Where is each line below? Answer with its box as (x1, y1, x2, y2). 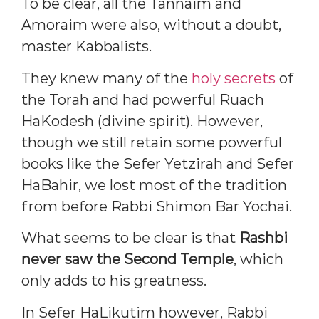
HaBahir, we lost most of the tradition (21, 176, 287, 194)
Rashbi (239, 229, 288, 247)
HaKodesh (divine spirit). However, (21, 112, 263, 130)
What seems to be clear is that (21, 229, 239, 247)
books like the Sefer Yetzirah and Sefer (21, 155, 294, 172)
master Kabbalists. (21, 38, 152, 56)
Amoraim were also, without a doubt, (21, 16, 281, 34)
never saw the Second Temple (21, 251, 234, 268)
